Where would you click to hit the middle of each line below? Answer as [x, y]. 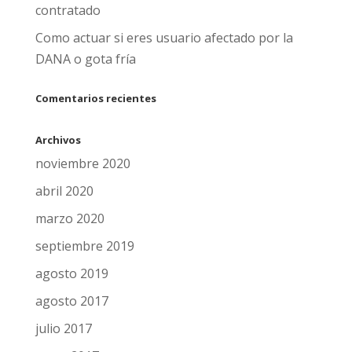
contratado [68, 11]
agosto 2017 [71, 301]
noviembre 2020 [82, 164]
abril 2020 [64, 191]
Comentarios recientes [95, 99]
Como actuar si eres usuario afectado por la [164, 38]
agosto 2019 [71, 274]
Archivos [58, 140]
